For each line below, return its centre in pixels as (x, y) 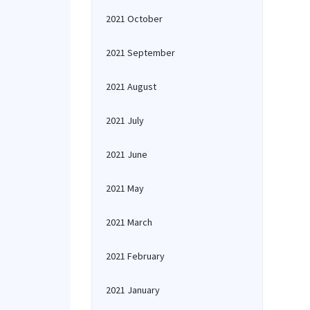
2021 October (134, 19)
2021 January (133, 290)
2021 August (131, 86)
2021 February (135, 256)
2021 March (129, 222)
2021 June (127, 154)
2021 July (125, 120)
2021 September (140, 53)
